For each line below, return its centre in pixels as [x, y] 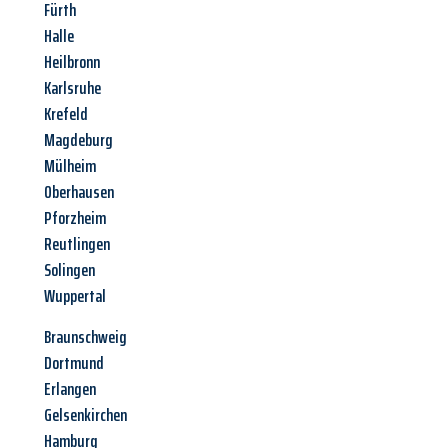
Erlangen [70, 389]
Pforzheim [75, 218]
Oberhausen [79, 192]
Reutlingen [77, 244]
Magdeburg [78, 140]
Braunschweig [85, 337]
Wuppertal [75, 296]
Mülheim [70, 166]
